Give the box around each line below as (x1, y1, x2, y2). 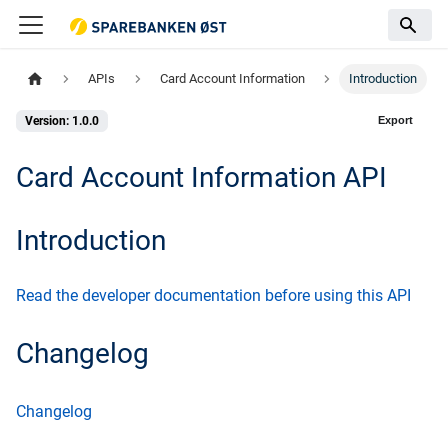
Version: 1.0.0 (25, 114, 99, 129)
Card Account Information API (16, 161, 387, 195)
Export (377, 113, 413, 126)
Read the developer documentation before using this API (16, 286, 411, 306)
